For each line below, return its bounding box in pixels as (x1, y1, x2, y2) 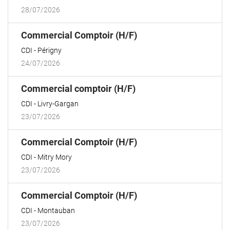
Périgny (37, 46, 62, 54)
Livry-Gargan (37, 100, 79, 108)
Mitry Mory (37, 153, 72, 161)
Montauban (37, 206, 75, 215)
